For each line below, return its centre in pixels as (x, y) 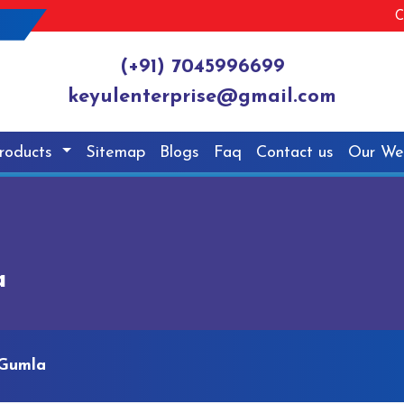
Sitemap (116, 152)
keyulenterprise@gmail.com (202, 97)
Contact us (295, 152)
